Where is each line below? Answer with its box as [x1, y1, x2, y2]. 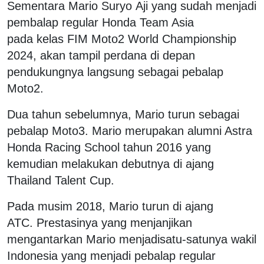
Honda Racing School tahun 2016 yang [7, 140, 211, 154]
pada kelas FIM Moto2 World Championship [7, 32, 236, 45]
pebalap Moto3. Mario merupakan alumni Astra [7, 124, 252, 137]
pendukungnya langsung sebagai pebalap [7, 65, 223, 78]
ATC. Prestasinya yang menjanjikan [7, 216, 192, 229]
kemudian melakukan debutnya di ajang [7, 157, 214, 170]
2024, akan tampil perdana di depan [7, 48, 195, 62]
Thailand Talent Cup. [7, 173, 114, 187]
